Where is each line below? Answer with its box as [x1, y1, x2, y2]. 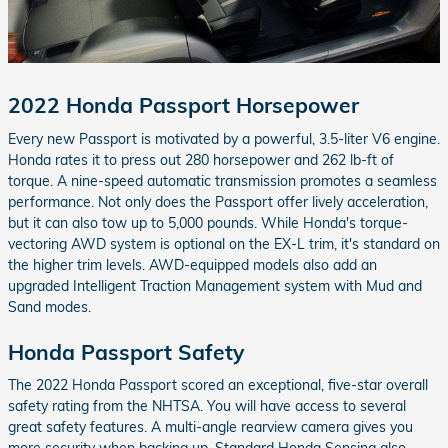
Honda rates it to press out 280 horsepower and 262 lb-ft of [8, 150, 394, 169]
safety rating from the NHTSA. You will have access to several [8, 397, 406, 416]
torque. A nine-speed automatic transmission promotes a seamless [8, 171, 437, 190]
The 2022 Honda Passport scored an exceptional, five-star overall [8, 376, 428, 395]
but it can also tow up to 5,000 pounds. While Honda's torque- [8, 213, 408, 232]
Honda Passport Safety [8, 338, 244, 365]
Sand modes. [8, 297, 91, 316]
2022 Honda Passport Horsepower [8, 92, 359, 119]
